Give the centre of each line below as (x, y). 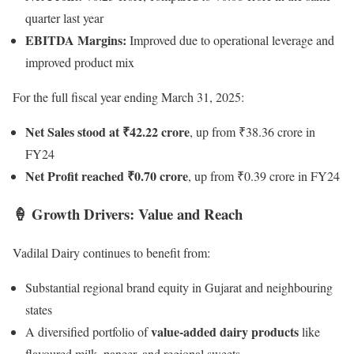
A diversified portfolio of (88, 332)
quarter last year (64, 17)
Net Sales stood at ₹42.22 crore (107, 131)
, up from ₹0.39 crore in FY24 (264, 175)
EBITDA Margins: (76, 40)
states (39, 310)
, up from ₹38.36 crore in (252, 131)
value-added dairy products (225, 332)
